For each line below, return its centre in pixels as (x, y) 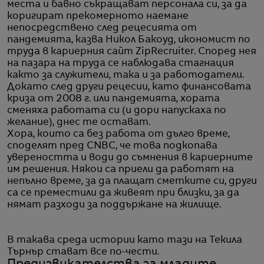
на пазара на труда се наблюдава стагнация (121, 64)
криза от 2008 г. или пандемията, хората (113, 99)
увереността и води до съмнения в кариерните (130, 158)
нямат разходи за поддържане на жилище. (114, 205)
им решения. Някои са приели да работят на (121, 170)
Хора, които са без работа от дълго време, (118, 135)
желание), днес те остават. (79, 123)
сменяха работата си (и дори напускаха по (117, 111)
